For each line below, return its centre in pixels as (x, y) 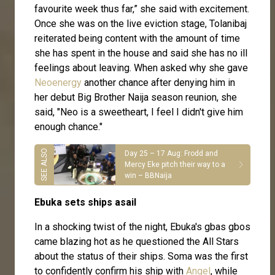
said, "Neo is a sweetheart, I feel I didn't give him (139, 112)
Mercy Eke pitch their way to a (175, 165)
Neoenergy (58, 82)
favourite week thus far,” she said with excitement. (142, 9)
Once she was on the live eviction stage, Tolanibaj (141, 23)
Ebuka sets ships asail (85, 202)
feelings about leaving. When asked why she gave (141, 68)
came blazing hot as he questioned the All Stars (137, 241)
